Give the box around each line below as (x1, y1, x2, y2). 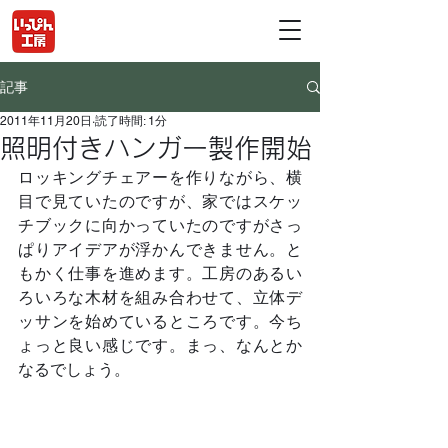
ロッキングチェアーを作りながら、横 (18, 168, 302, 187)
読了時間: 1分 (95, 114, 167, 128)
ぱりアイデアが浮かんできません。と (18, 240, 302, 259)
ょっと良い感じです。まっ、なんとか (18, 336, 302, 355)
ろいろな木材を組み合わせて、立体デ (18, 288, 302, 307)
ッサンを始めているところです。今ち (18, 312, 302, 331)
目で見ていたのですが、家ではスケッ (18, 192, 302, 211)
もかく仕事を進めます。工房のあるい (18, 264, 302, 283)
